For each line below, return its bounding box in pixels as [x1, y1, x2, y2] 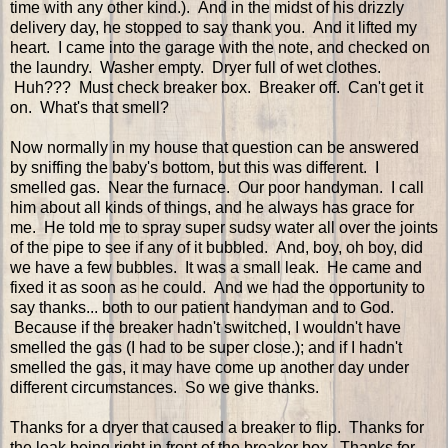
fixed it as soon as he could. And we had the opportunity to [10, 279, 425, 297]
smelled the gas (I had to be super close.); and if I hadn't [10, 339, 402, 357]
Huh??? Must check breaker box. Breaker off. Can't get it [10, 79, 423, 97]
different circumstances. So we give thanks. [10, 379, 319, 397]
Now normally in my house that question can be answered [10, 139, 419, 157]
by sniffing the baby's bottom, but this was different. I [10, 159, 379, 177]
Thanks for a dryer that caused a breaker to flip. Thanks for [10, 419, 424, 437]
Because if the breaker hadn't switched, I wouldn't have [10, 319, 401, 337]
